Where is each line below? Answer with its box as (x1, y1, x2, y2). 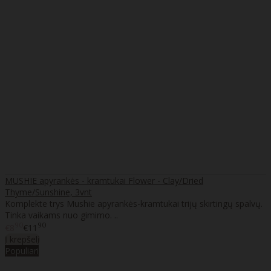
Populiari (5, 245, 39, 257)
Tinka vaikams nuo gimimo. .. (5, 209, 118, 221)
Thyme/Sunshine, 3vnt (5, 186, 92, 198)
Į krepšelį (5, 233, 40, 246)
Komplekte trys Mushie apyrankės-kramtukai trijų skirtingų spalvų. (5, 197, 263, 209)
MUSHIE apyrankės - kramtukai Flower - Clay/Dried (5, 174, 203, 186)
